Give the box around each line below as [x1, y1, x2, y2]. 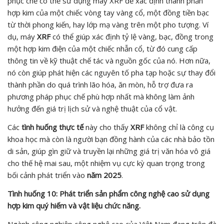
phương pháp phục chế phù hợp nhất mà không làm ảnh [7, 91, 194, 101]
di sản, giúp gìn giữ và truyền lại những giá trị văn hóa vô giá [7, 145, 210, 156]
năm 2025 [87, 169, 121, 180]
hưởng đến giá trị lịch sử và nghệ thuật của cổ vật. [7, 103, 177, 113]
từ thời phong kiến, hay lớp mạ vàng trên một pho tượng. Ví [7, 19, 208, 29]
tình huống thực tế [21, 121, 83, 132]
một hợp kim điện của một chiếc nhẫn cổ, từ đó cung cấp [7, 43, 197, 53]
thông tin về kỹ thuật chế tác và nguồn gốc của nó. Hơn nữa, [7, 55, 210, 65]
